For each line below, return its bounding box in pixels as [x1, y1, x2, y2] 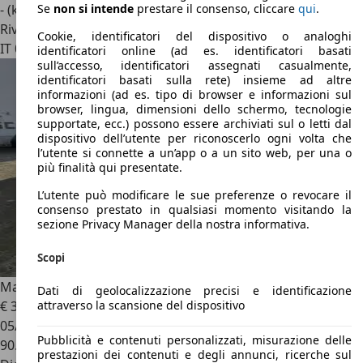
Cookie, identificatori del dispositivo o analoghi [37, 28, 352, 45]
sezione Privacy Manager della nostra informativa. [37, 216, 310, 233]
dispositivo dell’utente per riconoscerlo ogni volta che [37, 130, 352, 147]
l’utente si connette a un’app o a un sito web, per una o [37, 145, 352, 161]
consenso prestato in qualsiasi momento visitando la [37, 202, 352, 218]
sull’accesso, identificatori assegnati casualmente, [37, 58, 352, 74]
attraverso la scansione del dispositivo [37, 297, 245, 313]
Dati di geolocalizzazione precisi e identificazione [37, 282, 352, 298]
